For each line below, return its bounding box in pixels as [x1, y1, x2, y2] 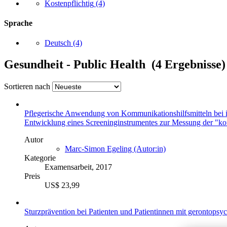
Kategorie [24, 153, 56, 162]
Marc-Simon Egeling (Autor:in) [65, 144, 166, 153]
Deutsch [45, 39, 71, 48]
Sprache [4, 18, 32, 27]
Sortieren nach [4, 82, 50, 91]
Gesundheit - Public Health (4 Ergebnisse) [4, 58, 225, 71]
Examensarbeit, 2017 [45, 162, 112, 171]
